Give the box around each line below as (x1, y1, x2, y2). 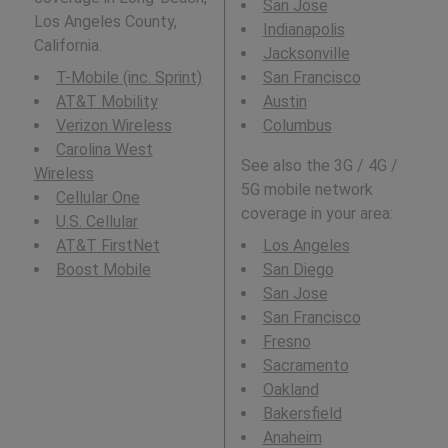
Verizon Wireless (55, 115, 172, 135)
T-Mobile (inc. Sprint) (55, 67, 202, 87)
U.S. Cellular (55, 211, 138, 231)
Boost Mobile (55, 259, 151, 279)
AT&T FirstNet (55, 235, 160, 255)
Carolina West (55, 139, 153, 159)
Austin (262, 91, 307, 111)
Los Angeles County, (33, 11, 177, 31)
